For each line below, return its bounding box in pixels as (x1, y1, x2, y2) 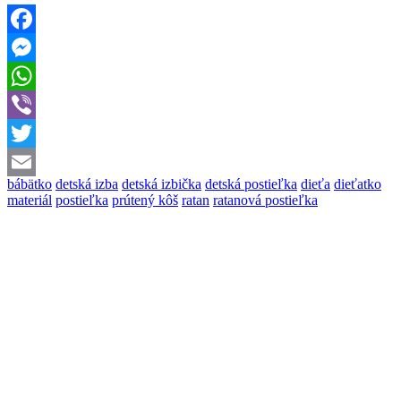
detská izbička (122, 175, 201, 192)
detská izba (55, 175, 118, 192)
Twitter (7, 153, 47, 169)
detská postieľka (205, 175, 297, 192)
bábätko (7, 175, 52, 192)
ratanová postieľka (213, 192, 318, 208)
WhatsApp (7, 96, 68, 112)
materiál (7, 192, 52, 208)
